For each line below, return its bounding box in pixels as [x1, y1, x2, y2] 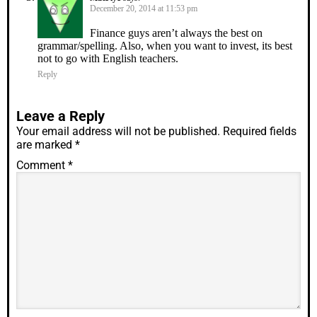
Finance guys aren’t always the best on [90, 26, 263, 39]
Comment [16, 158, 68, 172]
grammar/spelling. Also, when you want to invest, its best [38, 39, 292, 52]
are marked [16, 137, 75, 151]
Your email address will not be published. [16, 124, 220, 138]
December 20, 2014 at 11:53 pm [90, 3, 197, 13]
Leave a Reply [16, 107, 105, 125]
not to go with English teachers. [38, 52, 178, 64]
